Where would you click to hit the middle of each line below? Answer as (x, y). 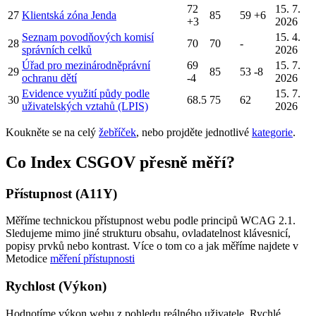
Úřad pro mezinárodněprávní (86, 65)
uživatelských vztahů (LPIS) (85, 106)
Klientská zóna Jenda (69, 15)
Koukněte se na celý (52, 132)
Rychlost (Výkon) (56, 286)
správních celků (57, 49)
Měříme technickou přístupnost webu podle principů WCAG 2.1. (151, 221)
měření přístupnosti (92, 259)
